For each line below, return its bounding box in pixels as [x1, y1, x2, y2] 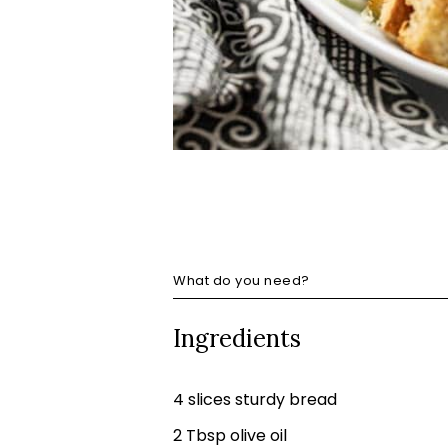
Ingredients [173, 323, 301, 354]
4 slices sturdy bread [173, 388, 337, 411]
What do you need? [173, 271, 310, 290]
